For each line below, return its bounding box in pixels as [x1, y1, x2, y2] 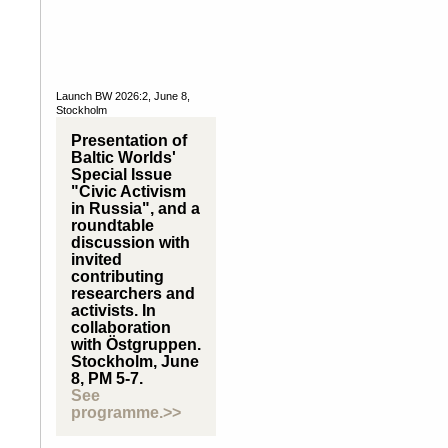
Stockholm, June [71, 353, 199, 370]
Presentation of [71, 132, 187, 149]
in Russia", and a [71, 200, 200, 217]
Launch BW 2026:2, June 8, [56, 90, 190, 102]
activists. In [71, 302, 156, 319]
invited [71, 251, 122, 268]
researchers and [71, 285, 195, 302]
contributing [71, 268, 164, 285]
